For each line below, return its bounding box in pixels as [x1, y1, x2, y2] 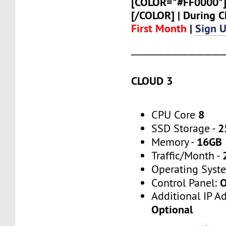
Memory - [151, 135, 197, 149]
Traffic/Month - [151, 148, 223, 162]
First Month [131, 21, 187, 36]
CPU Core [151, 107, 199, 122]
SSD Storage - [151, 121, 218, 135]
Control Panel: [151, 176, 220, 190]
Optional [151, 202, 193, 216]
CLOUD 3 [131, 74, 173, 88]
